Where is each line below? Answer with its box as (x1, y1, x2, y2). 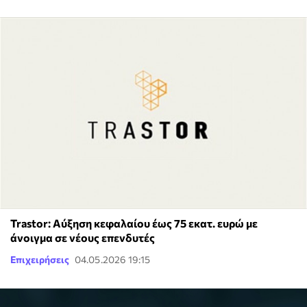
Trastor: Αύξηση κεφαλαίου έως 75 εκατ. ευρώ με (10, 217, 258, 230)
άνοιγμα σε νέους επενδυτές (10, 231, 155, 245)
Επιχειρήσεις (10, 254, 69, 266)
